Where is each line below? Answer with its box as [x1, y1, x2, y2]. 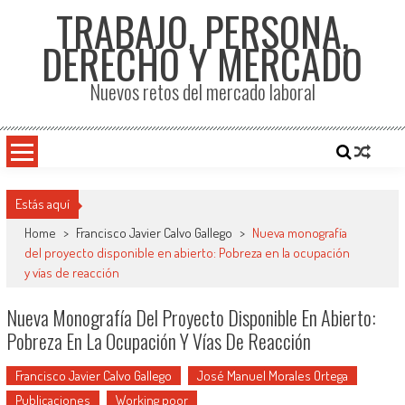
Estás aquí [14, 195, 70, 212]
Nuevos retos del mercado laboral [89, 77, 316, 106]
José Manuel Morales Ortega [196, 367, 348, 384]
